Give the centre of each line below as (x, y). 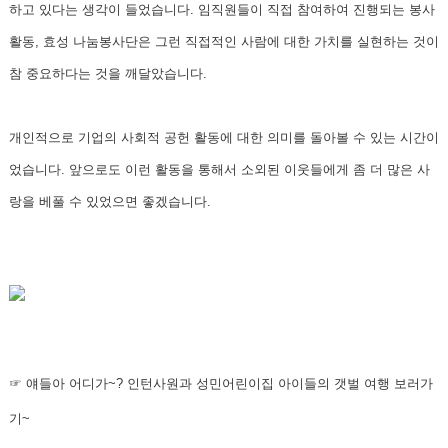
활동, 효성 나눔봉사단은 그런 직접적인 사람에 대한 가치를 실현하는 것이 (224, 41)
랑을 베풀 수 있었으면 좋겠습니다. (112, 201)
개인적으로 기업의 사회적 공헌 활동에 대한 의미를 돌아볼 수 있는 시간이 (224, 137)
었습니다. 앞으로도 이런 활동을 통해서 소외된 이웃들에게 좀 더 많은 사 (219, 169)
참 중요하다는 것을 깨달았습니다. (110, 73)
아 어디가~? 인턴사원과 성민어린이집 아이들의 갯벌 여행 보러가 (242, 383)
